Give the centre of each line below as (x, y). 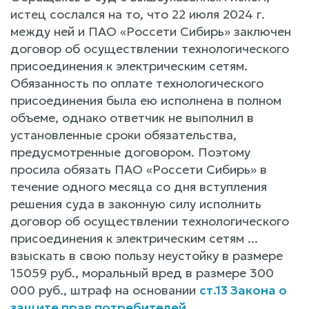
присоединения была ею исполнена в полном (146, 100)
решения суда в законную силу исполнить (136, 203)
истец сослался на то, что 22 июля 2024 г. (138, 14)
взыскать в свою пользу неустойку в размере (147, 255)
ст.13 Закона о (243, 290)
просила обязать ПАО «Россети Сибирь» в (139, 169)
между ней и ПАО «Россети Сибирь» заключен (151, 31)
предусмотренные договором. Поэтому (130, 152)
